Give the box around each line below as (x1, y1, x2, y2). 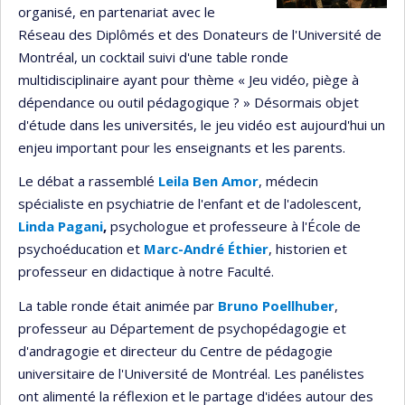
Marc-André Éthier (144, 240, 268, 258)
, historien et (268, 240, 347, 258)
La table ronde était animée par (18, 296, 218, 315)
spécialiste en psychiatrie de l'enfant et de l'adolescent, (18, 194, 362, 212)
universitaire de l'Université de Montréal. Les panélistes (18, 363, 364, 382)
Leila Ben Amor (158, 172, 259, 190)
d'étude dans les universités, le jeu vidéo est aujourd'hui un (18, 115, 385, 134)
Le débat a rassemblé (18, 172, 158, 190)
